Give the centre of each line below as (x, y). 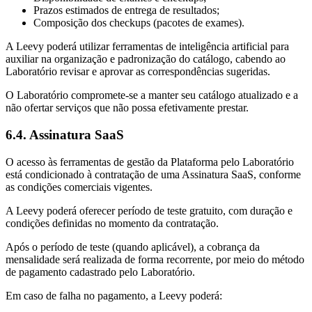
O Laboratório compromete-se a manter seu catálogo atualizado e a (152, 95)
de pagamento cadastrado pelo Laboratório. (100, 272)
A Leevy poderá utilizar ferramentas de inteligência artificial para (147, 47)
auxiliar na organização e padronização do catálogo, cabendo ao (146, 59)
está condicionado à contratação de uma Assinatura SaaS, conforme (153, 174)
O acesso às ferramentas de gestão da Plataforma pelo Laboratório (150, 162)
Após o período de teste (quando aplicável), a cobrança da (133, 247)
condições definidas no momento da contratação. (112, 223)
